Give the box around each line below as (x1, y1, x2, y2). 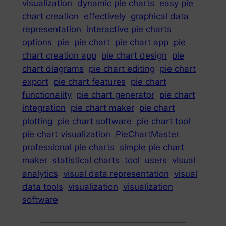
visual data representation (63, 168, 169, 179)
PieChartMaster (115, 129, 179, 139)
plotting (22, 116, 52, 126)
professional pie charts (22, 142, 115, 152)
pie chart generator (76, 89, 154, 100)
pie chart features (53, 76, 126, 87)
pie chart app (115, 37, 168, 47)
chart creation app (22, 50, 96, 61)
